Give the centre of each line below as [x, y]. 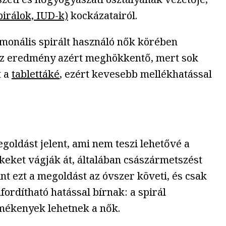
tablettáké [36, 74]
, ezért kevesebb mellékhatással [136, 74]
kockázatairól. [103, 15]
